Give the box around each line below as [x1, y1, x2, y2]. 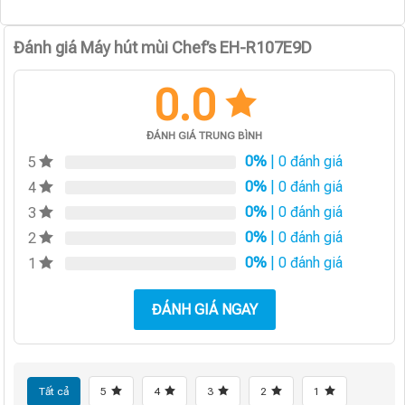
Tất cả [39, 384, 70, 398]
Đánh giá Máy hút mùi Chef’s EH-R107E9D [14, 37, 313, 57]
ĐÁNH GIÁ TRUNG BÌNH [146, 128, 263, 142]
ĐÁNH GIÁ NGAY [151, 300, 258, 318]
